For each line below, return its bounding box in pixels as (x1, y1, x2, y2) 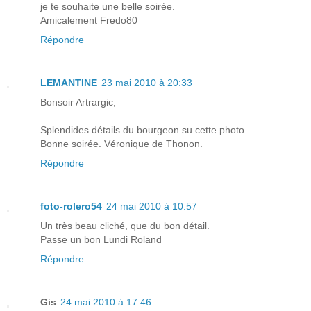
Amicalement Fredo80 (40, 15, 137, 26)
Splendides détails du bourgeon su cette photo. (40, 124, 247, 136)
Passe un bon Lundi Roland (40, 234, 162, 246)
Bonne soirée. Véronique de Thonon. (40, 138, 203, 150)
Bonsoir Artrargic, (40, 96, 116, 108)
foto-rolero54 (40, 201, 102, 212)
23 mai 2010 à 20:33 (101, 77, 192, 89)
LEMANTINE (40, 77, 97, 89)
